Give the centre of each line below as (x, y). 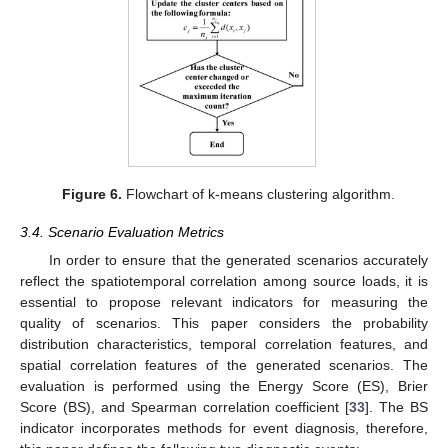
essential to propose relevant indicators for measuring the (224, 302)
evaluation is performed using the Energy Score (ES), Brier (224, 386)
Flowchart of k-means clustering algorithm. (258, 194)
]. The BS (396, 407)
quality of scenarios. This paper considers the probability (224, 323)
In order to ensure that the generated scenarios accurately (238, 260)
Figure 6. (91, 194)
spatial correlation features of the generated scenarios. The (224, 365)
